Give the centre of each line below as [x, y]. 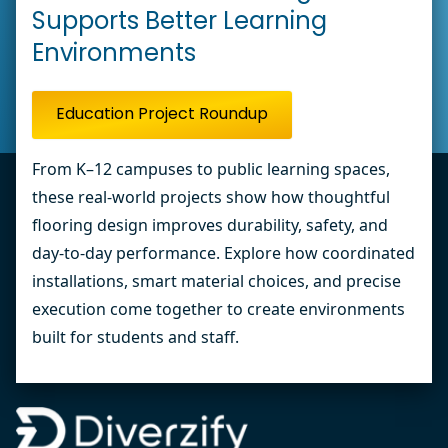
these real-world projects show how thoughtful [211, 197]
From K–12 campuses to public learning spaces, [211, 169]
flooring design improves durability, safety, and [210, 225]
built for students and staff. [135, 337]
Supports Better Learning [179, 23]
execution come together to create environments [218, 309]
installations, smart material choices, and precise [216, 281]
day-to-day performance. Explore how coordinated [223, 253]
